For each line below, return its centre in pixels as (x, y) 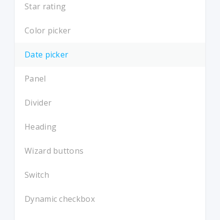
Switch (37, 175)
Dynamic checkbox (60, 199)
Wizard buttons (54, 151)
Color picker (48, 30)
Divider (38, 103)
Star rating (45, 6)
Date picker (47, 55)
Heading (41, 127)
